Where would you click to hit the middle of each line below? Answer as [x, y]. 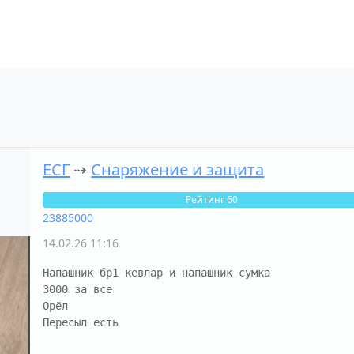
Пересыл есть [81, 322]
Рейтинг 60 [211, 200]
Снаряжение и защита [178, 169]
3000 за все [78, 289]
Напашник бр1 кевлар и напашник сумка [157, 273]
